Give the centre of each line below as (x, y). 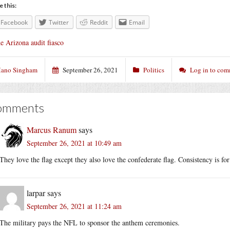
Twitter (59, 22)
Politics (154, 70)
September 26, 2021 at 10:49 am (74, 143)
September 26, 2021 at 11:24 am (74, 206)
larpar (36, 193)
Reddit (99, 22)
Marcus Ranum (52, 129)
